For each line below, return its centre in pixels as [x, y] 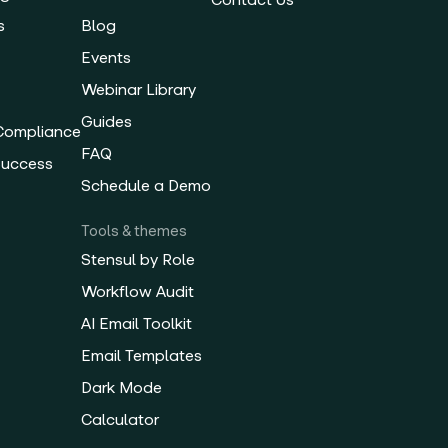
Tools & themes [134, 230]
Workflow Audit [138, 291]
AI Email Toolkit [137, 323]
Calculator [120, 419]
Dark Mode [122, 387]
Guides [107, 121]
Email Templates [142, 355]
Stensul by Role [138, 259]
